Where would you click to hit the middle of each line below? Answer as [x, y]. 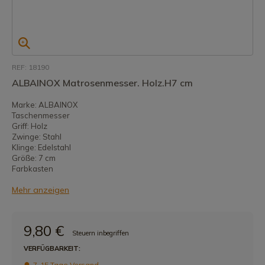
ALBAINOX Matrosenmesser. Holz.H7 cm [102, 83]
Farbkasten [33, 169]
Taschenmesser [41, 115]
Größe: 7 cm [34, 158]
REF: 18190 [30, 67]
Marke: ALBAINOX [45, 105]
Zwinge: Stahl [37, 137]
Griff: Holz [30, 126]
